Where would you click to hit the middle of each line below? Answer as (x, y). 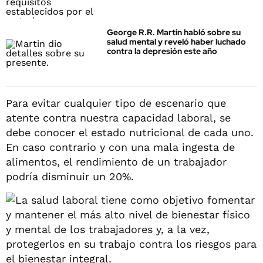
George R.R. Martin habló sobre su (174, 33)
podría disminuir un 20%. (70, 176)
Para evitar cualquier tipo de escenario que (116, 103)
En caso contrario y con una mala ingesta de (120, 147)
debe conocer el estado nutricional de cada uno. (130, 132)
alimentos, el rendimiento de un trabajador (116, 161)
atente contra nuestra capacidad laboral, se (118, 117)
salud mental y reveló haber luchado (176, 42)
